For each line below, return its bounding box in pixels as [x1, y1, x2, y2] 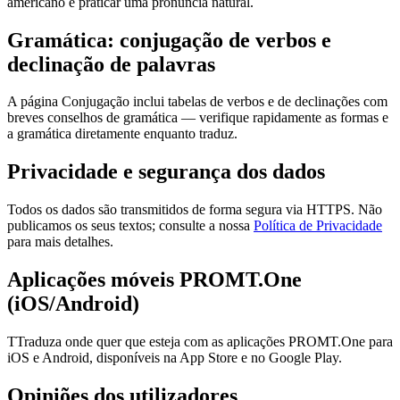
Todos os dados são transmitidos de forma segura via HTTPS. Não [7, 202, 382, 218]
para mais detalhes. [7, 234, 113, 250]
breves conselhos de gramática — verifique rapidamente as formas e [7, 110, 388, 126]
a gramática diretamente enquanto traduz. [7, 126, 237, 142]
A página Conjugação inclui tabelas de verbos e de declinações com [7, 94, 387, 110]
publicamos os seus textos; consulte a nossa [7, 218, 254, 234]
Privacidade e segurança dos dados [7, 160, 325, 184]
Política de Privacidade [254, 218, 382, 234]
